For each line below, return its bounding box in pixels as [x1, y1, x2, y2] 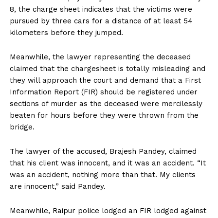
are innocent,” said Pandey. [10, 182, 106, 191]
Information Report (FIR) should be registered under [10, 88, 198, 97]
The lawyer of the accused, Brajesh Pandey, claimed [10, 147, 197, 156]
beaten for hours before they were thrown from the [10, 111, 199, 120]
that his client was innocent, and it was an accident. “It [10, 159, 206, 168]
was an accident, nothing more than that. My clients [10, 170, 196, 180]
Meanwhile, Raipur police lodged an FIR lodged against [10, 206, 206, 216]
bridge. [10, 123, 35, 132]
